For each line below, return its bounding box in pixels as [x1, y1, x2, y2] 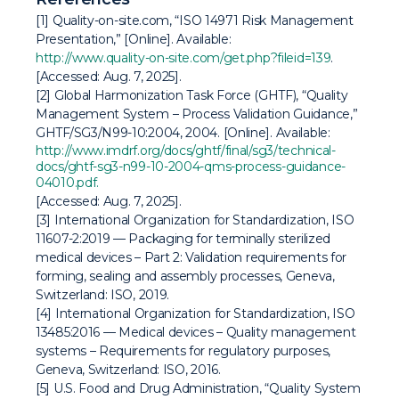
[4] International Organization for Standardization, [36, 305, 333, 322]
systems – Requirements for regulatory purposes [36, 343, 329, 359]
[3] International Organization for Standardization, [36, 212, 332, 228]
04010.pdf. [36, 175, 99, 191]
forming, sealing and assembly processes [36, 268, 281, 284]
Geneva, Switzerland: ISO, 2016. [36, 362, 221, 378]
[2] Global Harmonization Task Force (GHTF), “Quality [36, 87, 348, 103]
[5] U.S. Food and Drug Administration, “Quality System [36, 380, 361, 396]
